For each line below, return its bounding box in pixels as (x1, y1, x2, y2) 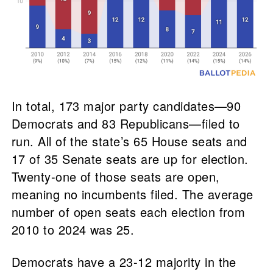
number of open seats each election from (11, 202, 246, 221)
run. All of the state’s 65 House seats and (11, 132, 247, 150)
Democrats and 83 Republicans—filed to (11, 114, 240, 132)
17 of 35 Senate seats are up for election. (11, 149, 249, 168)
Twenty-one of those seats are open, (11, 167, 220, 185)
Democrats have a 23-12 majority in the (11, 252, 236, 271)
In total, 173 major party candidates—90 (11, 96, 241, 115)
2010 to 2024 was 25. (11, 220, 135, 238)
